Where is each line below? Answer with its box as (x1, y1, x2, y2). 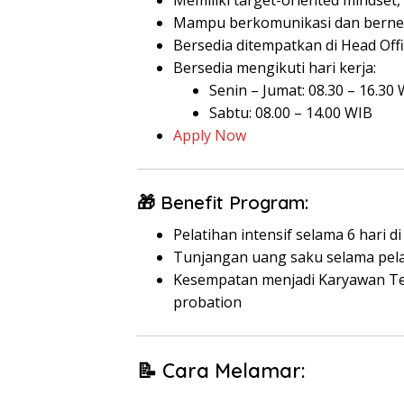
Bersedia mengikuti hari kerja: (173, 58, 376, 78)
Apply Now (173, 125, 246, 145)
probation (173, 292, 242, 312)
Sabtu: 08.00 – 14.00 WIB (209, 103, 372, 123)
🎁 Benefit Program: (137, 191, 308, 214)
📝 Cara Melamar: (137, 358, 306, 383)
